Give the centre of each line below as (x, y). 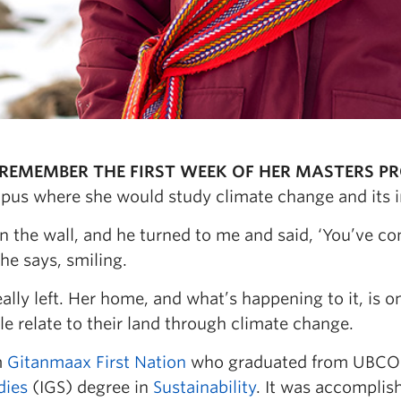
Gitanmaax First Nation (97, 362)
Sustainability (205, 387)
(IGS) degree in (90, 387)
